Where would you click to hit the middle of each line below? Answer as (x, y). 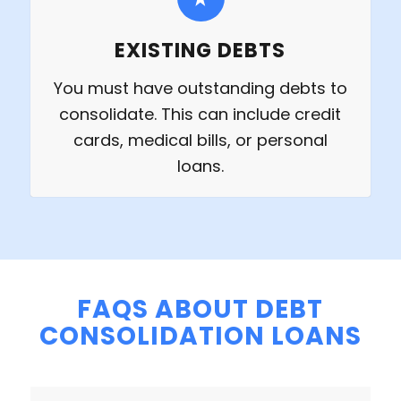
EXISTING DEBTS (200, 51)
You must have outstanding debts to (200, 89)
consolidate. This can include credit (200, 115)
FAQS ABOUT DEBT (200, 310)
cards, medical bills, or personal (200, 141)
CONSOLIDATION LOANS (200, 337)
